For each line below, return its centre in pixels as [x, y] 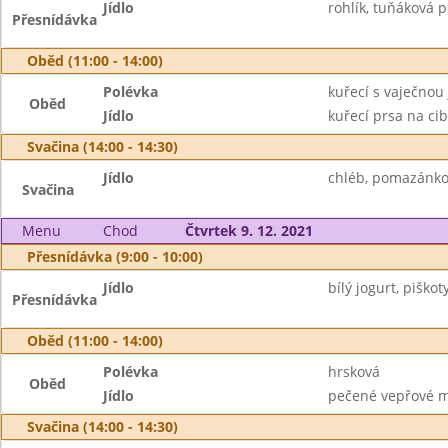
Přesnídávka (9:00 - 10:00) [115, 256]
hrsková [353, 371]
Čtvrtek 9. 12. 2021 [248, 230]
